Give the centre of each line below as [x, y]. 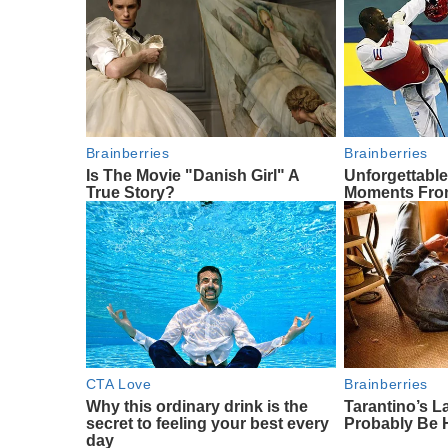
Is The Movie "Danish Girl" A [192, 176]
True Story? [130, 193]
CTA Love [118, 384]
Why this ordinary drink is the [196, 407]
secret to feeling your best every [207, 424]
